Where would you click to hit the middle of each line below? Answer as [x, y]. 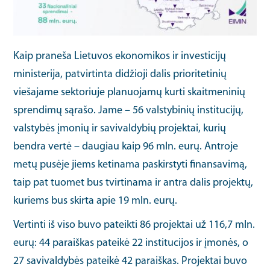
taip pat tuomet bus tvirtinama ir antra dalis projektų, [133, 183]
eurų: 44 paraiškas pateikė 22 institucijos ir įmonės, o [131, 243]
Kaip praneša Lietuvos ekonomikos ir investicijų [120, 56]
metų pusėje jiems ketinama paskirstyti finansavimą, [130, 165]
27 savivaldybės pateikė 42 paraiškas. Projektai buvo [130, 261]
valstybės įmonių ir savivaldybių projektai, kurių [120, 128]
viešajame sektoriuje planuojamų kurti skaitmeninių [130, 92]
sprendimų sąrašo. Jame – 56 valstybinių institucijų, [129, 110]
